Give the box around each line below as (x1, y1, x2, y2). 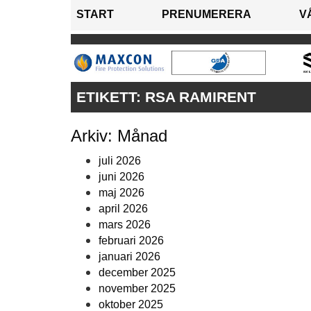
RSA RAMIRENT (145, 89, 256, 106)
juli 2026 (99, 155, 141, 167)
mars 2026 (99, 219, 151, 231)
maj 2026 (99, 187, 144, 199)
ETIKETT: (76, 89, 145, 106)
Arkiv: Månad (71, 126, 167, 146)
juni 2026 (99, 171, 144, 183)
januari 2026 (99, 251, 160, 263)
